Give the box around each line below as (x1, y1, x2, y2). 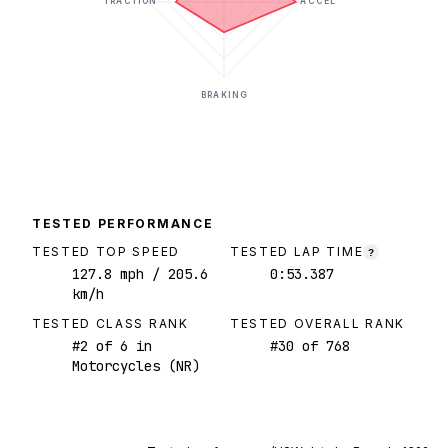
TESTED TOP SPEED (32, 244, 180, 260)
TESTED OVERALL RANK (230, 316, 405, 332)
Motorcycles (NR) (72, 357, 200, 376)
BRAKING (201, 90, 247, 101)
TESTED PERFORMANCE (32, 216, 214, 232)
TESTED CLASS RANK (32, 316, 189, 332)
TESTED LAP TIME (230, 244, 364, 260)
